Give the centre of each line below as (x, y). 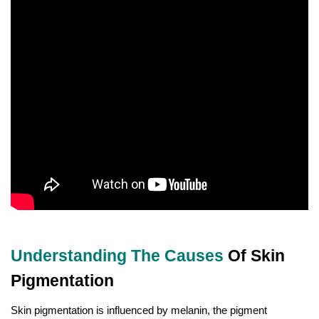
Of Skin (256, 255)
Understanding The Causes (119, 255)
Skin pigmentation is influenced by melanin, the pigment (139, 310)
